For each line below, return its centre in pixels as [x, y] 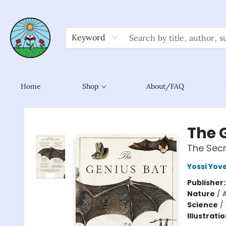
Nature [201, 194]
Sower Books [29, 107]
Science [202, 205]
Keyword [89, 37]
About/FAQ [165, 86]
